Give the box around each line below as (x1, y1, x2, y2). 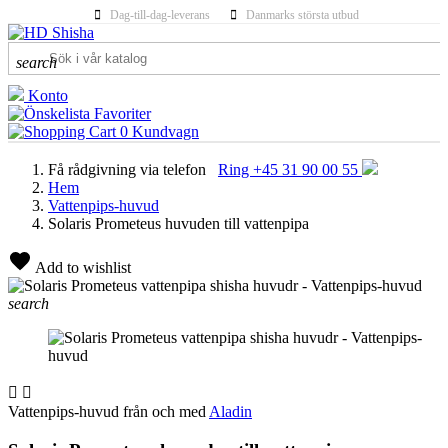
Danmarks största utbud (245, 8, 359, 22)
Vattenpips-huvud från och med (8, 403, 209, 420)
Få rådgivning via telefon (48, 161, 210, 178)
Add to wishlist (32, 259, 131, 276)
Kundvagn (132, 123, 199, 140)
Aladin (209, 403, 252, 420)
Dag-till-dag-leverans (109, 8, 210, 22)
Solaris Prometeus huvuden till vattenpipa (48, 215, 309, 232)
